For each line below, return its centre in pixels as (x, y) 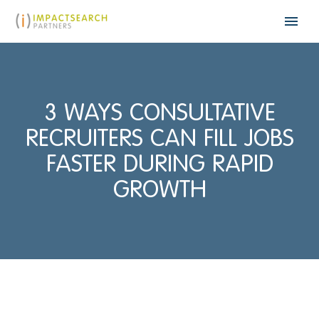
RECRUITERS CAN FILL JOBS (159, 138)
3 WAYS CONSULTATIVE (159, 112)
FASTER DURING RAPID (159, 163)
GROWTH (159, 189)
